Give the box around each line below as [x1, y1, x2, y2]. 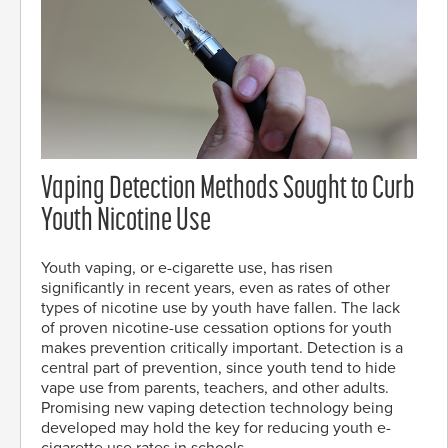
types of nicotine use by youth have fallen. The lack [41, 298, 400, 319]
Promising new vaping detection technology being [41, 398, 393, 419]
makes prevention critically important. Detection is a [41, 338, 403, 359]
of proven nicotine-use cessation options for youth [41, 318, 392, 339]
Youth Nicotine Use [41, 206, 211, 239]
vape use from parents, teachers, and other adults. [41, 378, 389, 399]
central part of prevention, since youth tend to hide [41, 358, 396, 379]
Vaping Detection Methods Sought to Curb [41, 174, 415, 207]
